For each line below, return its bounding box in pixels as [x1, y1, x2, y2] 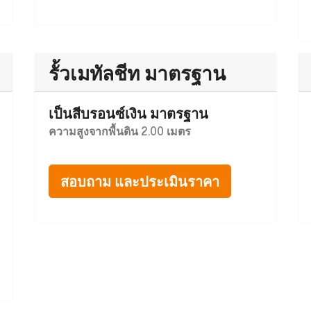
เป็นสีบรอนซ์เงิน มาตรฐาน [49, 101, 208, 124]
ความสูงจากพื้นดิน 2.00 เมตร [49, 121, 191, 140]
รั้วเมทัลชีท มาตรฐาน [49, 56, 226, 88]
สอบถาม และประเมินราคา [60, 169, 219, 192]
